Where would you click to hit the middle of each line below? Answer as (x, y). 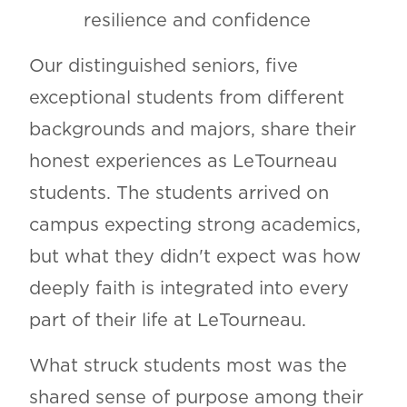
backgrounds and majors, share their (192, 129)
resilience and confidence (197, 20)
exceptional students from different (186, 98)
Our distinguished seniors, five (163, 66)
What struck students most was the (188, 366)
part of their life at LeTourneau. (167, 320)
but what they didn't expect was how (194, 257)
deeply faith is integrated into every (189, 288)
